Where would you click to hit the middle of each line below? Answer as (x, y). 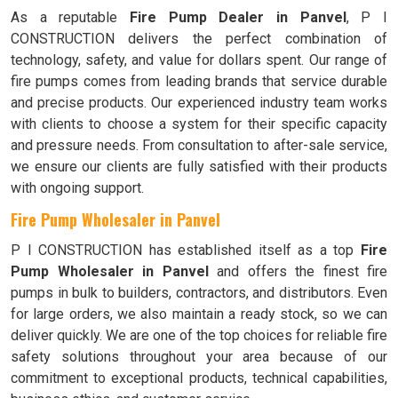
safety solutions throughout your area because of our (199, 357)
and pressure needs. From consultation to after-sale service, (199, 145)
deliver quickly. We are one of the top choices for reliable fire (199, 335)
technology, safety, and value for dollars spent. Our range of (199, 60)
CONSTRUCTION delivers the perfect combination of (199, 39)
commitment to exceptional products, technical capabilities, (199, 378)
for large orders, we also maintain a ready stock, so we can (199, 314)
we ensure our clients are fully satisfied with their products (199, 167)
